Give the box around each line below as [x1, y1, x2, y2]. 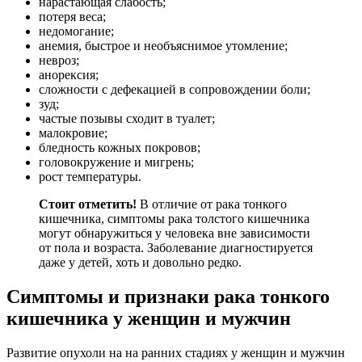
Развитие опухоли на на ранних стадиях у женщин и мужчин [6, 345, 345, 360]
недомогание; [39, 24, 114, 39]
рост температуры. [39, 170, 141, 184]
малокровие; [39, 126, 107, 141]
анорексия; [39, 68, 99, 82]
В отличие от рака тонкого [137, 197, 287, 212]
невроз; [39, 53, 79, 68]
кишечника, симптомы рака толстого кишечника [39, 212, 309, 226]
